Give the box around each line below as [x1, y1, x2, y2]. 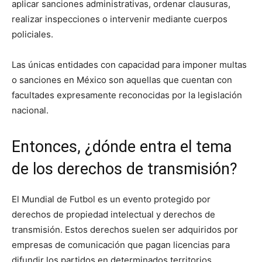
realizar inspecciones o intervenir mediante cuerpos [12, 13, 227, 25]
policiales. [12, 28, 53, 40]
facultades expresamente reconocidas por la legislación [12, 89, 242, 101]
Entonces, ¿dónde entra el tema [12, 137, 232, 156]
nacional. [12, 104, 49, 116]
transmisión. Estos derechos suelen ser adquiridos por [12, 223, 238, 235]
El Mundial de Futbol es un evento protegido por [12, 193, 211, 205]
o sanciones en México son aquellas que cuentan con [12, 74, 232, 85]
